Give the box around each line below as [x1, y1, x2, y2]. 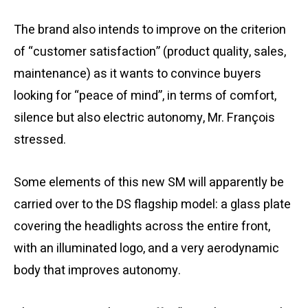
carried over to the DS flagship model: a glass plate [14, 195, 291, 214]
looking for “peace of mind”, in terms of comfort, [14, 86, 276, 105]
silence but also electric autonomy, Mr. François [14, 108, 275, 127]
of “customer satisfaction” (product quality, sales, [14, 42, 286, 61]
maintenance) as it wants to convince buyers [14, 64, 261, 83]
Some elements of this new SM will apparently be [14, 173, 284, 192]
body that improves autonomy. [14, 261, 181, 280]
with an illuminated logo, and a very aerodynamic [14, 239, 279, 258]
